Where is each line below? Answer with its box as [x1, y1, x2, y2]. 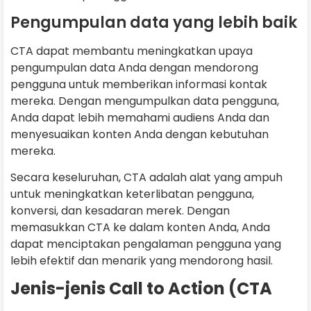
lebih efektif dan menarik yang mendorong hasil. [10, 252, 273, 269]
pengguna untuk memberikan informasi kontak [10, 76, 267, 92]
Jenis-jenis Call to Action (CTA [10, 277, 272, 301]
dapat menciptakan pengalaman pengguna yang [10, 235, 281, 252]
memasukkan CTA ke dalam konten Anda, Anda [10, 219, 270, 235]
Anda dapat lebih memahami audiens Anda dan [10, 109, 269, 126]
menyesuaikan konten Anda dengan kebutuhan [10, 126, 269, 142]
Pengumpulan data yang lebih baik [10, 11, 297, 33]
